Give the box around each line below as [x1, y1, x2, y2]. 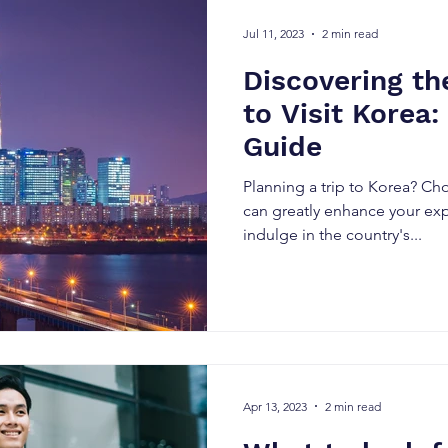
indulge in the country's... [243, 224, 422, 244]
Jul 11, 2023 [243, 26, 304, 41]
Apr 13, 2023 [243, 398, 307, 414]
